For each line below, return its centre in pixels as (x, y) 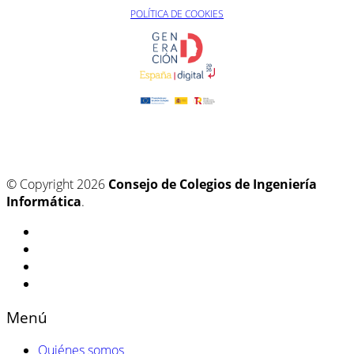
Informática (44, 202)
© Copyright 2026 (57, 185)
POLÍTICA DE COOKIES (177, 13)
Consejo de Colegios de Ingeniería (213, 185)
